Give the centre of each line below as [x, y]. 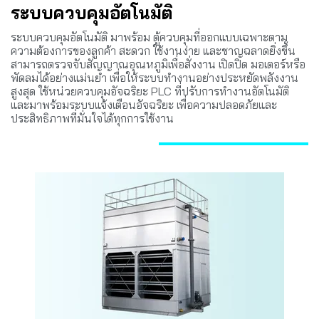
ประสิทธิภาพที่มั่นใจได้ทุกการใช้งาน [92, 118]
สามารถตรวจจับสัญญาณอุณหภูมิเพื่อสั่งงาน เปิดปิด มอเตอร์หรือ [158, 64]
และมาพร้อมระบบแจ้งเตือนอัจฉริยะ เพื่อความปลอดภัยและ [144, 104]
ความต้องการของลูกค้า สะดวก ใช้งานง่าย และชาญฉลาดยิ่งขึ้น [153, 50]
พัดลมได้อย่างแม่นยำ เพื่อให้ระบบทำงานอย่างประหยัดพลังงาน [155, 77]
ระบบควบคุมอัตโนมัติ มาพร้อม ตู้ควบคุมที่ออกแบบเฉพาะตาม [149, 37]
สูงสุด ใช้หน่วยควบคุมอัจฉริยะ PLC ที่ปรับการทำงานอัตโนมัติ [150, 91]
